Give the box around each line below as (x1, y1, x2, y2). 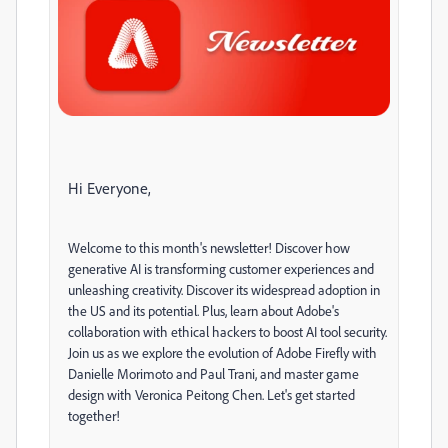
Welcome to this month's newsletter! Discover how (68, 239, 350, 257)
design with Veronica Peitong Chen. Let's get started (68, 386, 355, 404)
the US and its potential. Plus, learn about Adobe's (68, 302, 339, 320)
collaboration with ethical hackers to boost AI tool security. (68, 323, 387, 341)
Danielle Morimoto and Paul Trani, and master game (68, 365, 359, 383)
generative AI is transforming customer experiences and (68, 260, 374, 278)
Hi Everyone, (68, 178, 151, 199)
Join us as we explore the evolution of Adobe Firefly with (68, 344, 377, 362)
